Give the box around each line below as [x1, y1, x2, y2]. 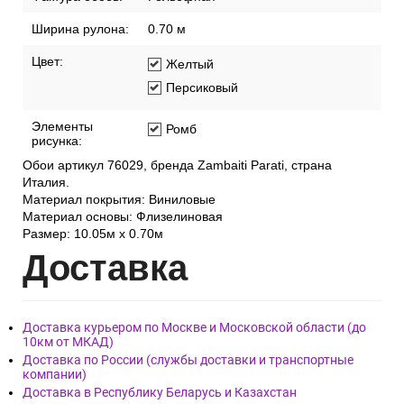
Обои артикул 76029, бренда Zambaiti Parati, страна [23, 158, 332, 173]
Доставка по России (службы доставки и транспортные [23, 353, 353, 368]
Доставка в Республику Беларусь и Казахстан [23, 385, 297, 400]
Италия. [23, 175, 69, 190]
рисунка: [32, 133, 82, 149]
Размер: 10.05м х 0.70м [23, 226, 163, 242]
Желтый [166, 57, 214, 72]
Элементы [32, 119, 93, 134]
